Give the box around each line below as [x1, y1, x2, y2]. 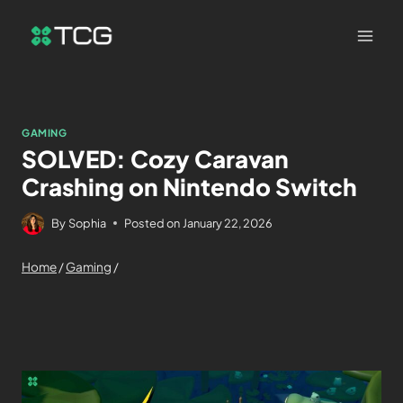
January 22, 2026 [183, 215, 273, 230]
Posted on [124, 215, 181, 230]
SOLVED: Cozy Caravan [22, 143, 289, 174]
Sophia [68, 215, 107, 230]
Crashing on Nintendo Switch [22, 171, 357, 201]
